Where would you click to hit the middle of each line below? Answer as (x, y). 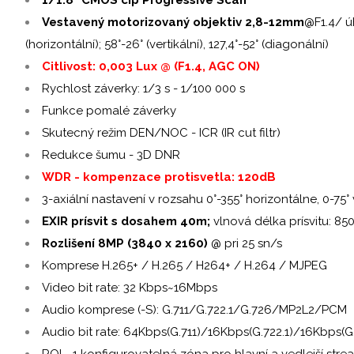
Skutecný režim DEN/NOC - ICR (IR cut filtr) (161, 132)
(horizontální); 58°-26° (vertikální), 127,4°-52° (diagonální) (177, 44)
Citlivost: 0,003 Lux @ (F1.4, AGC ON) (151, 66)
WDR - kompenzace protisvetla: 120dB (159, 177)
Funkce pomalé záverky (109, 110)
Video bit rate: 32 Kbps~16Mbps (130, 287)
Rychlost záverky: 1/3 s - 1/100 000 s (143, 88)
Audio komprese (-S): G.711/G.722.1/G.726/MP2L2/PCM (194, 309)
